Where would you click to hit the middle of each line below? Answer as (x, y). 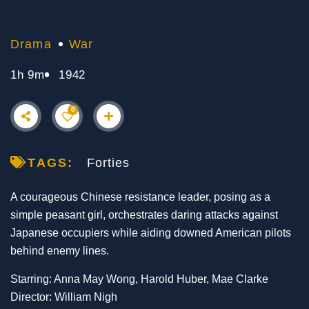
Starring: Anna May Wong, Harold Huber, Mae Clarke (139, 279)
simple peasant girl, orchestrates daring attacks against (144, 215)
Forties (108, 163)
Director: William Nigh (64, 297)
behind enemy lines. (60, 251)
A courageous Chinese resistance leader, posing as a (140, 197)
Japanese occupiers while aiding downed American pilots (151, 233)
